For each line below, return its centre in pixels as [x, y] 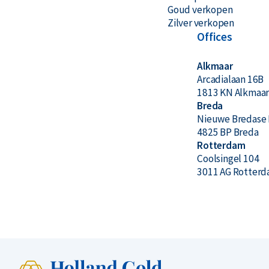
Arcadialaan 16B [231, 79]
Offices [215, 37]
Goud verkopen [200, 10]
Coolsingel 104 [228, 159]
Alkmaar [215, 66]
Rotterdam [221, 145]
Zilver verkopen [201, 23]
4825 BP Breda [228, 132]
